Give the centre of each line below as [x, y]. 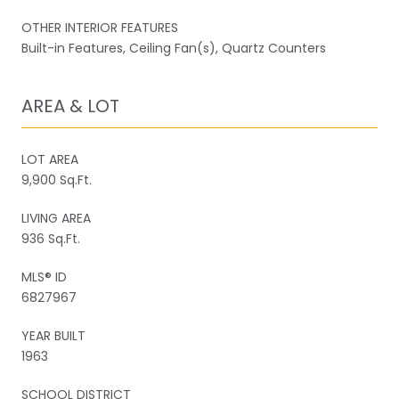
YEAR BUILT [53, 335]
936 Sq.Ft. [51, 238]
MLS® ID [44, 277]
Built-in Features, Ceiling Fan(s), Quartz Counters [174, 48]
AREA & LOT [70, 106]
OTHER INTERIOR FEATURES [100, 27]
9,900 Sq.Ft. [57, 179]
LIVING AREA [56, 218]
